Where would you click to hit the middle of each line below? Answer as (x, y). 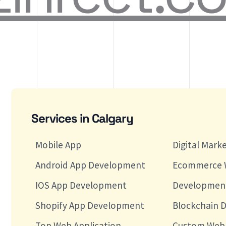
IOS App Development (81, 185)
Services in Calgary (82, 119)
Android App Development (91, 165)
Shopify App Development (90, 206)
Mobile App (59, 145)
